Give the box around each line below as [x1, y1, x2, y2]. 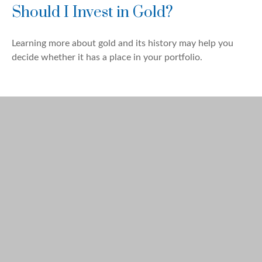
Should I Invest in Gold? [12, 2, 173, 22]
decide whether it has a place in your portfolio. [12, 52, 202, 62]
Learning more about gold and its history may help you [12, 38, 233, 48]
